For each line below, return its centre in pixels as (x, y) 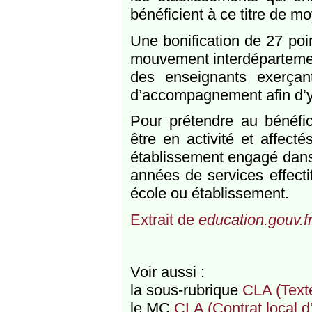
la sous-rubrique (186, 290)
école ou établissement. (209, 194)
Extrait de (164, 219)
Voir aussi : (167, 272)
